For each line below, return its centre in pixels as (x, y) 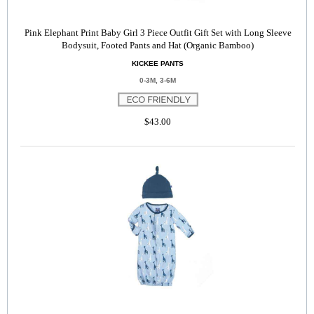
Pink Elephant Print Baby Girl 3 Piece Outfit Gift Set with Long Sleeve (158, 33)
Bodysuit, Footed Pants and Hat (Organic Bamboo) (158, 45)
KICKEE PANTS (158, 63)
